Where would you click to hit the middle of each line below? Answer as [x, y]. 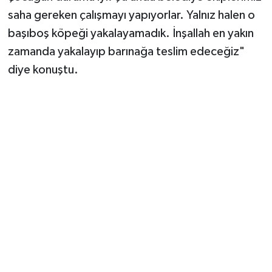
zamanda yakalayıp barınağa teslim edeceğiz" [126, 52]
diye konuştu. [43, 70]
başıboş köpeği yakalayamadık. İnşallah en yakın [131, 34]
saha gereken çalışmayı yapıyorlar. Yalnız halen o [131, 15]
